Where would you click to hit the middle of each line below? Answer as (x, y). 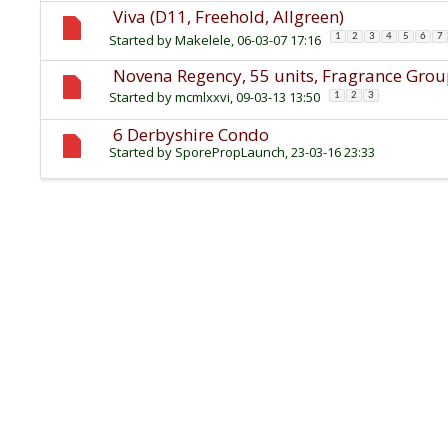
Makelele (203, 40)
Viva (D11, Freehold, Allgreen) (228, 17)
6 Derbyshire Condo (191, 135)
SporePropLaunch (230, 152)
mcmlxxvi (202, 97)
